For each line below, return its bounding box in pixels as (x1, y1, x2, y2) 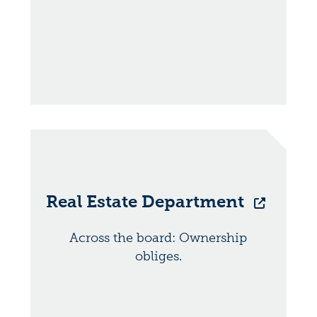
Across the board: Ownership (69, 229, 248, 246)
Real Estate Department (45, 190, 248, 212)
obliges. (134, 248, 182, 264)
